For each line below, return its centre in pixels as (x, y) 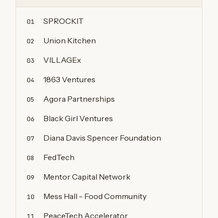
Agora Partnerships (79, 99)
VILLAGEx (62, 60)
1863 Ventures (69, 79)
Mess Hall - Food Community (95, 196)
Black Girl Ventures (78, 118)
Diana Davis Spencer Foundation (102, 138)
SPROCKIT (64, 21)
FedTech (59, 157)
